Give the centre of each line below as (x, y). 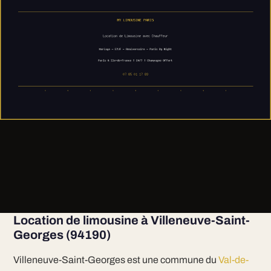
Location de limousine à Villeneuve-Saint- (131, 220)
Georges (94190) (62, 235)
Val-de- (233, 260)
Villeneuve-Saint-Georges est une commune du (116, 260)
